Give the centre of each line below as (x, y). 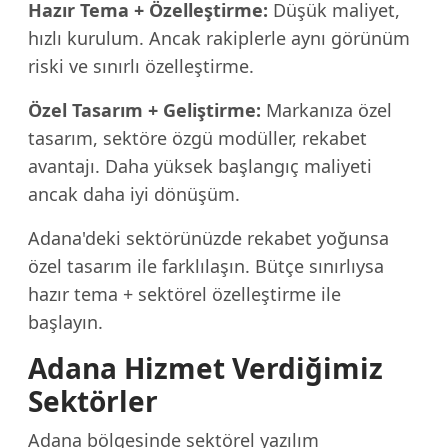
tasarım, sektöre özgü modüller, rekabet (197, 138)
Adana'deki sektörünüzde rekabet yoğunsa (208, 238)
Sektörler (93, 401)
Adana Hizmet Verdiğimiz (205, 368)
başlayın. (65, 322)
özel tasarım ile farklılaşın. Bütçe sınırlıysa (206, 266)
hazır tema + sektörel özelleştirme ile (184, 294)
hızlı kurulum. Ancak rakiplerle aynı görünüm (219, 38)
